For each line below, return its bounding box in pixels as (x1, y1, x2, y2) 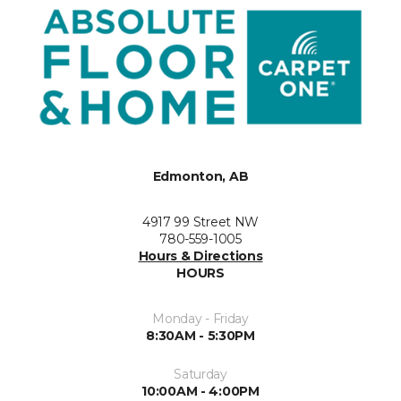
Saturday (174, 366, 227, 383)
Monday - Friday (152, 311, 249, 328)
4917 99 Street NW (141, 214, 260, 231)
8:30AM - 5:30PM (146, 328, 255, 345)
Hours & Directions (138, 248, 263, 265)
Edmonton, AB (152, 168, 249, 185)
